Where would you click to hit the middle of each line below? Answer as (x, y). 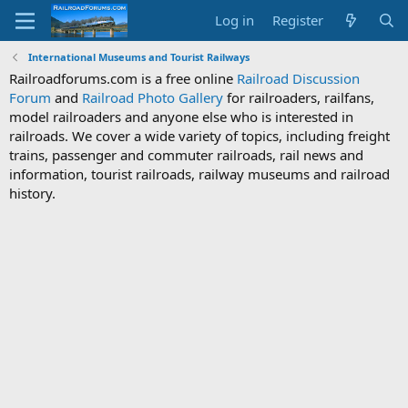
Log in (235, 20)
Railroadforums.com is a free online (123, 78)
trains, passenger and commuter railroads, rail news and (186, 155)
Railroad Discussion (298, 78)
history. (32, 193)
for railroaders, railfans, (299, 97)
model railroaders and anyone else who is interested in (181, 117)
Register (298, 20)
